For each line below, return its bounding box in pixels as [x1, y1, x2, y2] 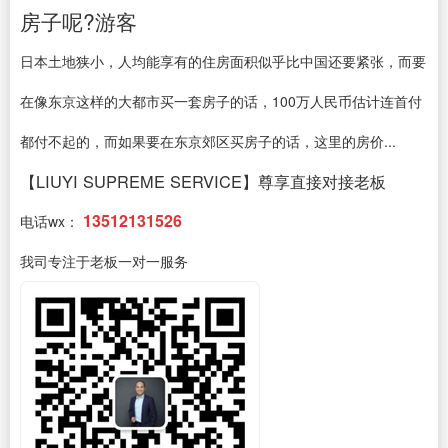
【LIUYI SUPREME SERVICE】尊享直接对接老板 [20, 169, 386, 193]
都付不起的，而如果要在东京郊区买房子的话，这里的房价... [20, 131, 396, 151]
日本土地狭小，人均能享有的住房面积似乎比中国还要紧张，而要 [20, 51, 426, 71]
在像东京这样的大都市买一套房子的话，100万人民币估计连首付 [20, 91, 422, 111]
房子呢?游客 [20, 6, 137, 36]
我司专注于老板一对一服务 [20, 251, 188, 271]
